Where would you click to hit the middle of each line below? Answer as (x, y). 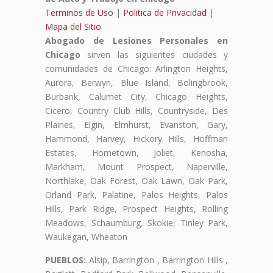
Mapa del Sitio (73, 26)
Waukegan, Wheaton (86, 236)
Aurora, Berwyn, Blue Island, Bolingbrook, (136, 82)
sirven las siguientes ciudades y (154, 54)
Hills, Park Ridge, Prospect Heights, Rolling (136, 208)
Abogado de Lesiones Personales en (136, 40)
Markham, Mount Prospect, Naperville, (136, 166)
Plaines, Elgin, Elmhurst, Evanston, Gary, (136, 124)
